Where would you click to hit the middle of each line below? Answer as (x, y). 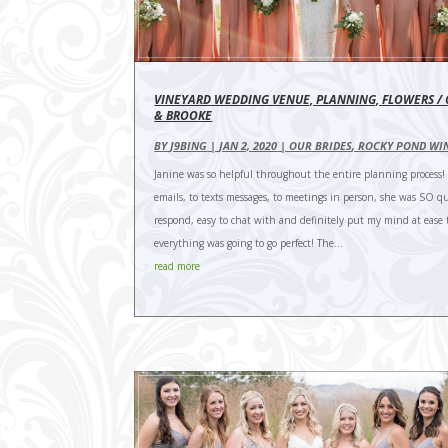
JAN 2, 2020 (248, 146)
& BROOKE (183, 116)
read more (177, 266)
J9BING (189, 146)
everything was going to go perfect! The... (249, 243)
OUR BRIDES (321, 146)
